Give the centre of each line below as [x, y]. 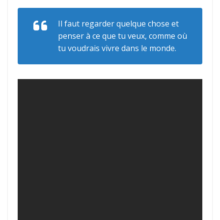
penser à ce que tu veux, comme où [123, 36]
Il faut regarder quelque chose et [118, 24]
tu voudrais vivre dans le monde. [117, 48]
